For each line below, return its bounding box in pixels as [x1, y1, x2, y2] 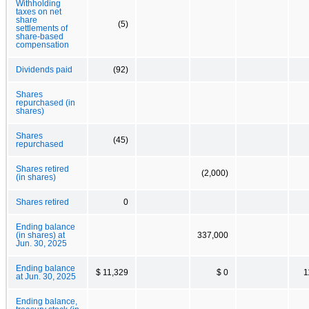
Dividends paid [16, 65, 72, 74]
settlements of [16, 23, 68, 32]
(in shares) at [16, 230, 65, 239]
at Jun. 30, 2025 [16, 272, 76, 281]
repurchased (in [16, 98, 75, 107]
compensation [16, 40, 69, 49]
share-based [16, 32, 63, 41]
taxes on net [16, 7, 61, 16]
